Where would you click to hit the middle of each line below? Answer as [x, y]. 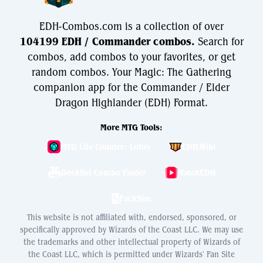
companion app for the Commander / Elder [131, 87]
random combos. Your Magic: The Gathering [131, 72]
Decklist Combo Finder [103, 172]
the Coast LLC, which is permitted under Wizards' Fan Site [131, 254]
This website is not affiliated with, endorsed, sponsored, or [131, 218]
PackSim [135, 198]
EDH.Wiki [199, 146]
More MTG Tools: [131, 127]
